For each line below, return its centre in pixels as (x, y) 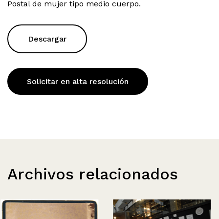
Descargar (47, 39)
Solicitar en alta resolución (78, 82)
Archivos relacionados (93, 174)
